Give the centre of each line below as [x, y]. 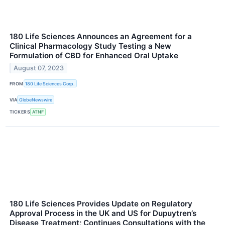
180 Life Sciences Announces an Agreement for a [101, 37]
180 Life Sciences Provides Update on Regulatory [101, 203]
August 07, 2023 [39, 68]
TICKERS [20, 112]
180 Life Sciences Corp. [50, 83]
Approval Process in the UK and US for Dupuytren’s [103, 213]
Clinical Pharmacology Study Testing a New [90, 46]
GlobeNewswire [36, 100]
